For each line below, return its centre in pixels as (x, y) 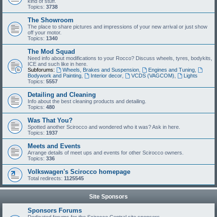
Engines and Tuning (171, 70)
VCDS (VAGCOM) (153, 76)
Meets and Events (54, 146)
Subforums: (41, 70)
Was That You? (50, 120)
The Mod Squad (51, 52)
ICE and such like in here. (58, 64)
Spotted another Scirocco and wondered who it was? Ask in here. (104, 127)
